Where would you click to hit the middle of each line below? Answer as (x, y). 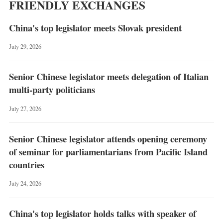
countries (26, 164)
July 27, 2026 (25, 108)
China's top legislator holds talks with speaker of (102, 214)
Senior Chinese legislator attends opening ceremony (108, 138)
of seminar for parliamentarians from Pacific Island (108, 151)
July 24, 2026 (25, 183)
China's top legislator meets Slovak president (95, 27)
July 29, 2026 (25, 47)
